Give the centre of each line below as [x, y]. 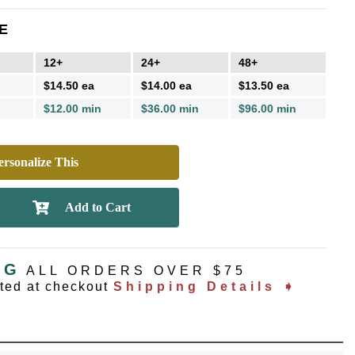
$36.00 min [170, 108]
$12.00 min [73, 108]
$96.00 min [267, 108]
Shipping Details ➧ [205, 286]
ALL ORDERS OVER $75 [136, 270]
